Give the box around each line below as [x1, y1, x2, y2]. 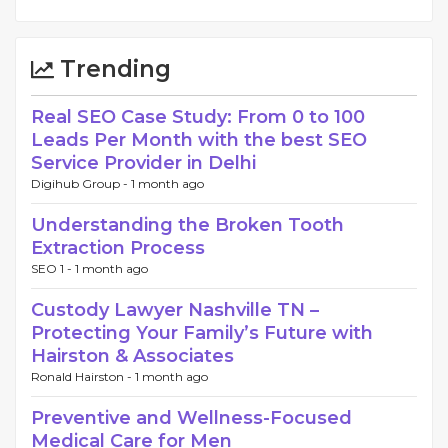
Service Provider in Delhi [31, 152, 256, 174]
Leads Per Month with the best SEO [31, 129, 367, 151]
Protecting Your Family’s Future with [31, 322, 373, 344]
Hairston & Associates [31, 345, 234, 367]
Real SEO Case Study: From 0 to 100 [31, 106, 365, 128]
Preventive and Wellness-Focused [31, 407, 352, 429]
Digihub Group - [31, 176, 131, 191]
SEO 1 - [31, 261, 75, 276]
